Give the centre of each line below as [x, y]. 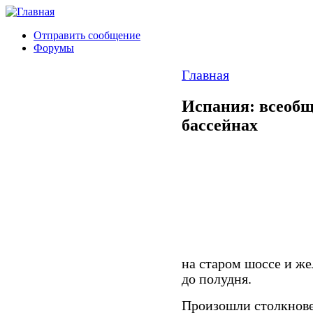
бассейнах [220, 125]
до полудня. [217, 279]
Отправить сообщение [87, 35]
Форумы [54, 48]
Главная [205, 75]
